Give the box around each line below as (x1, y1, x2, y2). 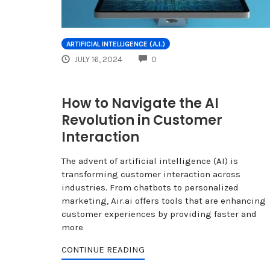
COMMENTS (155, 54, 199, 63)
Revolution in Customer (61, 111, 222, 130)
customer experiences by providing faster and (61, 209, 257, 220)
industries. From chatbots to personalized (61, 182, 239, 193)
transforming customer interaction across (61, 169, 240, 180)
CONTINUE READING (61, 244, 145, 256)
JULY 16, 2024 (74, 55, 122, 64)
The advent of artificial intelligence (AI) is (61, 155, 238, 167)
